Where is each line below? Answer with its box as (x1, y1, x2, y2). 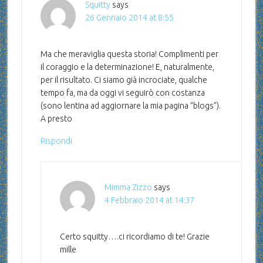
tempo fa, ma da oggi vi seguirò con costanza (40, 88, 205, 98)
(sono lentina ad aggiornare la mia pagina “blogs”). (40, 101, 221, 111)
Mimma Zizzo (104, 183, 152, 193)
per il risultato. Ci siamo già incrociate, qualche (40, 75, 207, 85)
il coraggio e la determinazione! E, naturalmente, (40, 62, 214, 72)
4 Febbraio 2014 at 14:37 (104, 195, 195, 205)
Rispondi (40, 136, 72, 146)
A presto (40, 114, 72, 124)
